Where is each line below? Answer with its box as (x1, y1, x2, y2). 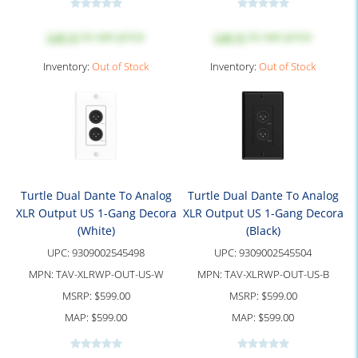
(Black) (245, 223, 280, 238)
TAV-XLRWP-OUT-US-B (224, 267, 329, 281)
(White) (77, 223, 115, 238)
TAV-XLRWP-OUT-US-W (55, 267, 164, 281)
